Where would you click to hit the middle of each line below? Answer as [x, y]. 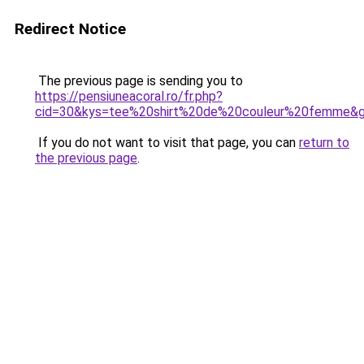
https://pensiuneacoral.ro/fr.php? [129, 96]
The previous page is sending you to [139, 81]
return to [324, 143]
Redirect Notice [70, 29]
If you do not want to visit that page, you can [167, 143]
